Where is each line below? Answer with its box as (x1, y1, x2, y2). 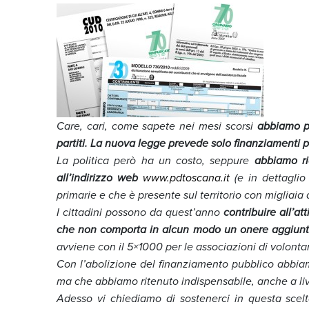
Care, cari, (57, 117, 112, 134)
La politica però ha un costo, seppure (57, 152, 255, 168)
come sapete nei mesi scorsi (111, 117, 257, 134)
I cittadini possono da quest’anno (57, 203, 224, 220)
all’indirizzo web (57, 169, 138, 186)
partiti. (57, 134, 90, 151)
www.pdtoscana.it (142, 169, 230, 186)
